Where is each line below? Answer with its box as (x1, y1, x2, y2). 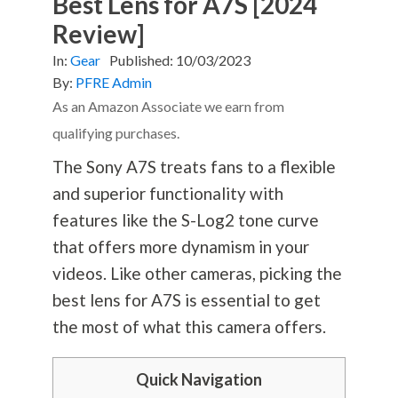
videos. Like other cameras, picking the (52, 262, 342, 283)
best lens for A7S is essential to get (52, 289, 321, 310)
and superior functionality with (52, 182, 283, 203)
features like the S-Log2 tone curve (52, 209, 319, 230)
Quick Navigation (135, 369, 262, 389)
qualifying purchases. (52, 123, 179, 141)
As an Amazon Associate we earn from (52, 97, 284, 115)
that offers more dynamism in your (52, 235, 309, 257)
